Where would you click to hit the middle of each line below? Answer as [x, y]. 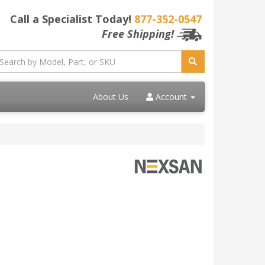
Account [171, 97]
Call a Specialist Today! [72, 19]
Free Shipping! [138, 34]
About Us [111, 97]
